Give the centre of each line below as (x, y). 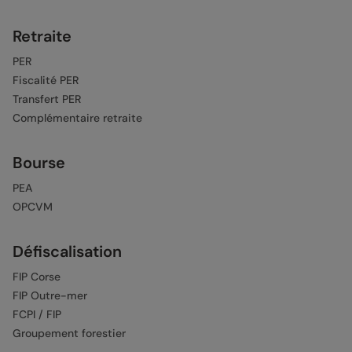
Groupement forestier (69, 333)
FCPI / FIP (37, 314)
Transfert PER (47, 99)
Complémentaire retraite (77, 118)
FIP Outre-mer (50, 295)
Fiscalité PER (46, 80)
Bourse (39, 163)
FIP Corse (37, 277)
